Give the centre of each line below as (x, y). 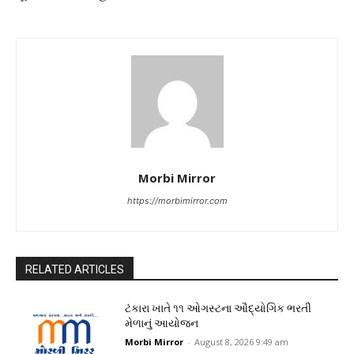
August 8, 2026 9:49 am (242, 342)
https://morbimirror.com (177, 201)
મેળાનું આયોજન (162, 324)
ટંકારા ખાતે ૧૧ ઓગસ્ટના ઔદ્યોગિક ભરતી (218, 309)
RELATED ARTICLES (75, 270)
